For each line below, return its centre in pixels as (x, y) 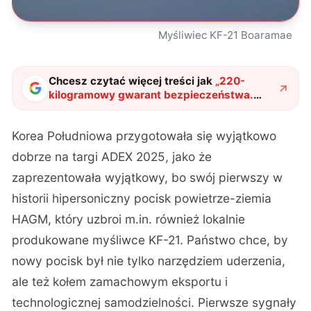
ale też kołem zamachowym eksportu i (120, 281)
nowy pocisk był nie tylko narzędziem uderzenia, (149, 260)
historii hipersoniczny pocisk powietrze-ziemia (142, 198)
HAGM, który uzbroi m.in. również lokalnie (129, 219)
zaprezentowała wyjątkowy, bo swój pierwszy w (148, 177)
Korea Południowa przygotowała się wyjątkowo (144, 135)
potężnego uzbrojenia (105, 123)
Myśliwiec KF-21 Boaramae (226, 35)
